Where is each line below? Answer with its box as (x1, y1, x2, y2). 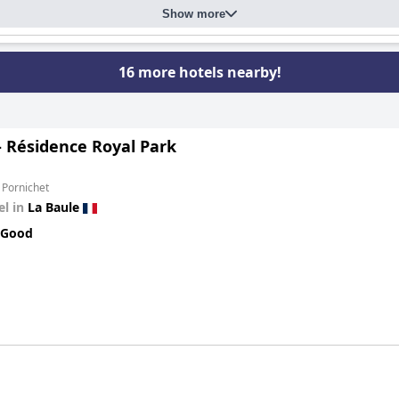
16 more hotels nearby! (118, 62, 281, 82)
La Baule (28, 199, 79, 216)
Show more (162, 7, 225, 20)
